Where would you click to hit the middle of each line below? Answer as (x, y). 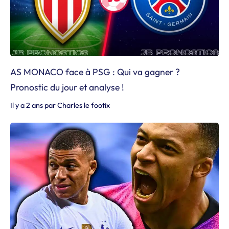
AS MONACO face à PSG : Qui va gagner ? (95, 72)
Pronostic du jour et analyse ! (67, 87)
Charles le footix (84, 105)
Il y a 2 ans (27, 105)
